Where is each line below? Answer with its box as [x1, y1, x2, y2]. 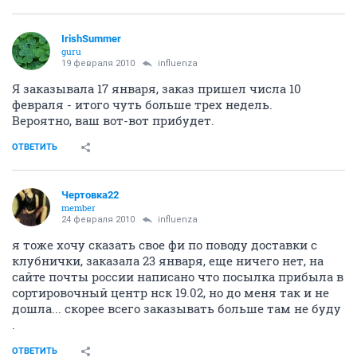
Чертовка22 [61, 188, 119, 201]
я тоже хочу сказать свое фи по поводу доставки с [12, 236, 317, 253]
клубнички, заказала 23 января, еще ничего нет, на [12, 252, 324, 269]
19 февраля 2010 [61, 57, 135, 69]
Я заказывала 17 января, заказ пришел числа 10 [12, 80, 301, 96]
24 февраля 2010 [61, 214, 135, 225]
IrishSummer [61, 32, 121, 45]
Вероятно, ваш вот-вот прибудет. [12, 112, 214, 128]
